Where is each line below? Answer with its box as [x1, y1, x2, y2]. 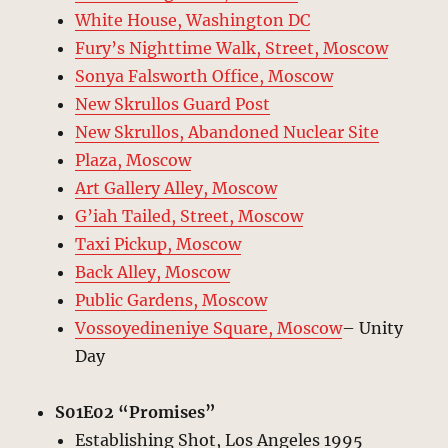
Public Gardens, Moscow [75, 289, 268, 310]
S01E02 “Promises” [55, 401, 217, 422]
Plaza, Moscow [75, 149, 192, 170]
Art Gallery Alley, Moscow [75, 177, 278, 198]
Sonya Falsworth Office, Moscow [75, 65, 334, 86]
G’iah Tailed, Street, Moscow [75, 205, 304, 226]
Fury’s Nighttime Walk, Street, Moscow [75, 37, 389, 58]
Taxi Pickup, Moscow [75, 233, 242, 254]
